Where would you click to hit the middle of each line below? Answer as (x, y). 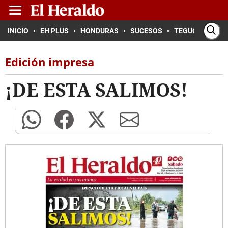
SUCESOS (146, 31)
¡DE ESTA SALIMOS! (96, 90)
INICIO (18, 31)
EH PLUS (54, 31)
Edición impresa (50, 62)
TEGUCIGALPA (198, 31)
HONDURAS (99, 31)
